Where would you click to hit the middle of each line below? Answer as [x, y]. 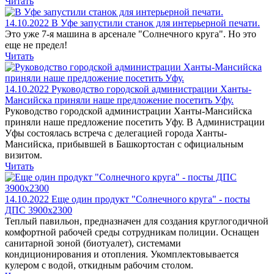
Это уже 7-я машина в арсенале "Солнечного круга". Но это [131, 34]
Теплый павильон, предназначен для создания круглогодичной [137, 221]
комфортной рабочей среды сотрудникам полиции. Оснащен [132, 232]
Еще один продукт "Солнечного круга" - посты [151, 199]
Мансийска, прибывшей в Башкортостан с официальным [124, 144]
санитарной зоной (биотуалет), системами [93, 243]
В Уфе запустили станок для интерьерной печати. [156, 23]
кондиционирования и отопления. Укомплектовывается [122, 254]
